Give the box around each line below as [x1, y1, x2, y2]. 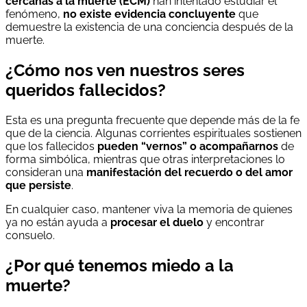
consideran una [5, 165, 86, 179]
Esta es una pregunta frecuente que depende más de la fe [5, 113, 299, 127]
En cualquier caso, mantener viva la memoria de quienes [5, 202, 293, 216]
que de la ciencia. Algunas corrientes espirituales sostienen [5, 126, 302, 140]
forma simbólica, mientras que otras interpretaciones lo [5, 152, 285, 166]
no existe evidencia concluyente [63, 7, 236, 21]
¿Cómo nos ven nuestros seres [5, 60, 245, 80]
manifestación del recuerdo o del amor [86, 165, 293, 179]
